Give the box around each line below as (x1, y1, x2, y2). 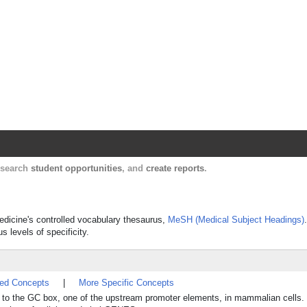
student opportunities (31, 163, 122, 173)
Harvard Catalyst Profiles (40, 3, 291, 33)
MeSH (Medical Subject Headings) (168, 214, 304, 225)
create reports (146, 163, 204, 173)
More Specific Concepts (79, 278, 174, 288)
